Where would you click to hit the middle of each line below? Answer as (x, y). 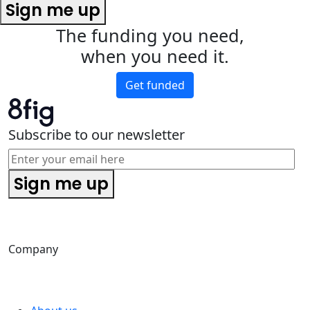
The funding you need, (155, 35)
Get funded (155, 85)
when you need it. (155, 56)
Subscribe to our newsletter (97, 134)
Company (35, 249)
